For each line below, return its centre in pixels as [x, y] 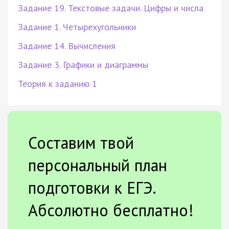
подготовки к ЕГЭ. [92, 188]
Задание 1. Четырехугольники [77, 27]
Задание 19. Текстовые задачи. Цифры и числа [111, 8]
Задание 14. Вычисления [67, 46]
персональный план [98, 165]
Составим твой [81, 143]
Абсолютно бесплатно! [111, 210]
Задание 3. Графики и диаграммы [83, 65]
